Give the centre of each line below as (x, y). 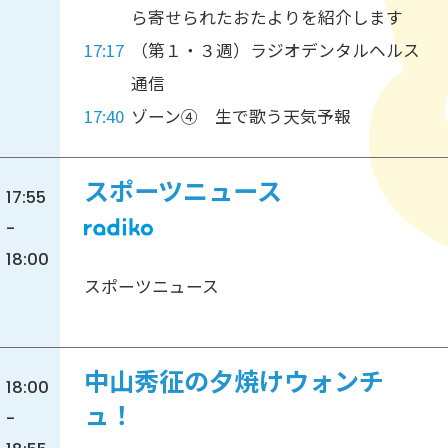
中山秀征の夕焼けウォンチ (233, 383)
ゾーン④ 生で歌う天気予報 (241, 116)
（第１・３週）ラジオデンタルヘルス (276, 50)
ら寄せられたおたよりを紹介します (267, 17)
